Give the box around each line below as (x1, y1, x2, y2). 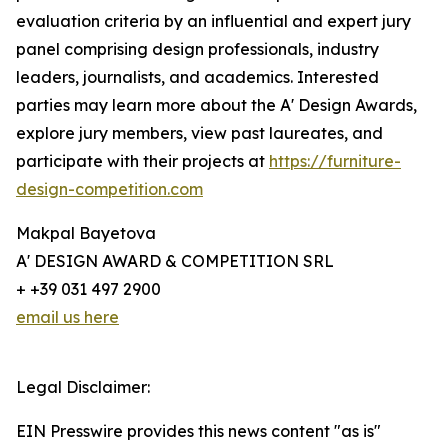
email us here (16, 307, 119, 328)
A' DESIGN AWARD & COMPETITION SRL (16, 251, 334, 272)
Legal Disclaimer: (16, 377, 150, 398)
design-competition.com (16, 179, 203, 200)
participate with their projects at (16, 151, 269, 172)
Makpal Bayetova (16, 223, 156, 244)
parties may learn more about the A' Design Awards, (16, 95, 417, 116)
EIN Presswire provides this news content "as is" (16, 421, 381, 442)
